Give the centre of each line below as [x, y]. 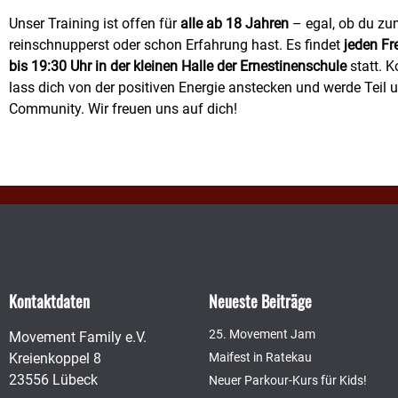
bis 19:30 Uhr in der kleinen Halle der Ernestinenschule [179, 66]
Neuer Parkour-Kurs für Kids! [288, 381]
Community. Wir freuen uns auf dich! [123, 108]
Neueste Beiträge [260, 302]
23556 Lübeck [53, 380]
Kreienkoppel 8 [55, 359]
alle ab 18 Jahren [235, 23]
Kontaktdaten [49, 302]
